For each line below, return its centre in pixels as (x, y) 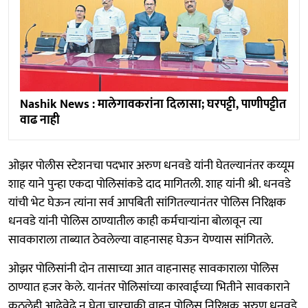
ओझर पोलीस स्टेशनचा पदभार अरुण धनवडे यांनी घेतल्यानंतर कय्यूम (151, 165)
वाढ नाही (40, 120)
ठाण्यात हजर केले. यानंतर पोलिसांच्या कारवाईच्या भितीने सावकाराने (149, 287)
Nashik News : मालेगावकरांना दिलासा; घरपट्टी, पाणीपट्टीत (153, 104)
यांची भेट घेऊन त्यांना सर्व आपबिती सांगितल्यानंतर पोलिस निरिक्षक (147, 202)
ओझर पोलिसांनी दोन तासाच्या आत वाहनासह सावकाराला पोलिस (143, 268)
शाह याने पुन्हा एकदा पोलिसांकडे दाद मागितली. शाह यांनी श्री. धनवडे (150, 184)
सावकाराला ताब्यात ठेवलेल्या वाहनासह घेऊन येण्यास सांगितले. (141, 240)
